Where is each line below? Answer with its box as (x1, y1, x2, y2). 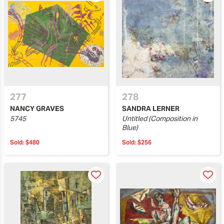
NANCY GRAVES (10, 104, 64, 113)
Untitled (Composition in (122, 114, 197, 123)
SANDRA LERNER (122, 104, 179, 113)
